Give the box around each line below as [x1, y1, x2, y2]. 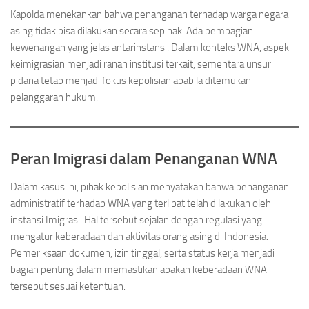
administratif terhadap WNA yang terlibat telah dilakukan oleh [10, 197, 271, 210]
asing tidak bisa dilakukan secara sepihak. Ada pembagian [10, 25, 253, 37]
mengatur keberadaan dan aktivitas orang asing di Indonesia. [10, 230, 268, 243]
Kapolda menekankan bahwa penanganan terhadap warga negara [10, 8, 288, 21]
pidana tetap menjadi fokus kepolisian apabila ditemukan [10, 74, 251, 87]
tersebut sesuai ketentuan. [10, 280, 126, 292]
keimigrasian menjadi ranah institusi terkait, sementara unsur [10, 58, 271, 70]
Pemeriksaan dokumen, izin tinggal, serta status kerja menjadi [10, 247, 275, 259]
